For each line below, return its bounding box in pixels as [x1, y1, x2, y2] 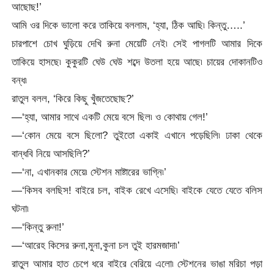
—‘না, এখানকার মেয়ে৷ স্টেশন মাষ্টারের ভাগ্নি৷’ [12, 165, 167, 178]
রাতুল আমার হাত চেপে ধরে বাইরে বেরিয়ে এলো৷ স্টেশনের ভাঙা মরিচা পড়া [12, 257, 262, 270]
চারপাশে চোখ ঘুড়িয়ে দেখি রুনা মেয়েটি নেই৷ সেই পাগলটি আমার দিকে [12, 37, 262, 50]
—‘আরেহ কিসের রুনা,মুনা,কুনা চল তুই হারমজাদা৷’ [12, 239, 180, 251]
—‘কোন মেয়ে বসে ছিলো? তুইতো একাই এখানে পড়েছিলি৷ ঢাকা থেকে [12, 128, 262, 141]
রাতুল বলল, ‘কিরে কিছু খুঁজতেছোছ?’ [12, 92, 135, 105]
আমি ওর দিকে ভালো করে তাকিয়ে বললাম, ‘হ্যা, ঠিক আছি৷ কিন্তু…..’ [12, 18, 246, 31]
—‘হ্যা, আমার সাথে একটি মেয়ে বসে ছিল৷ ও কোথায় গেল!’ [12, 110, 209, 123]
